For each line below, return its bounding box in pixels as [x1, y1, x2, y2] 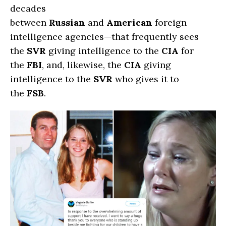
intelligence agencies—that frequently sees [10, 30, 199, 42]
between [10, 16, 49, 28]
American [106, 16, 152, 28]
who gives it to [112, 73, 179, 85]
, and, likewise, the [42, 59, 124, 71]
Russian [49, 16, 85, 28]
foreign [152, 16, 187, 28]
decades [10, 2, 46, 14]
